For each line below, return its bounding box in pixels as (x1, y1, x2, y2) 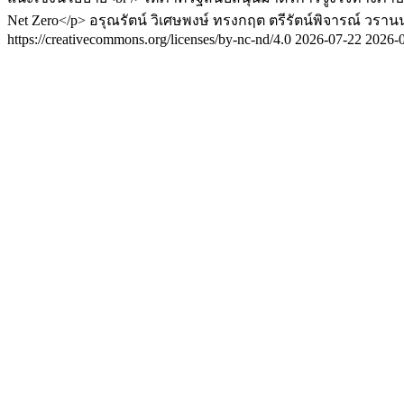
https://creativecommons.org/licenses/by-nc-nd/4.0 (7, 32, 295, 47)
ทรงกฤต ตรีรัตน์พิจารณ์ (213, 13, 361, 28)
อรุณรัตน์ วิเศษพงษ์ (89, 13, 209, 28)
